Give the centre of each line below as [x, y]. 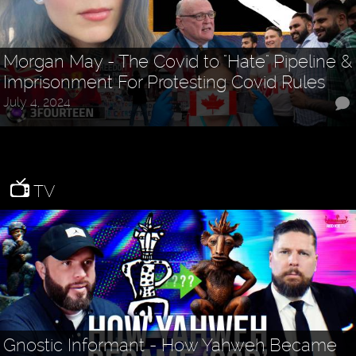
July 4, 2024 [37, 102]
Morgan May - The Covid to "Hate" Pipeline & [178, 62]
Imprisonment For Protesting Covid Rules [164, 82]
